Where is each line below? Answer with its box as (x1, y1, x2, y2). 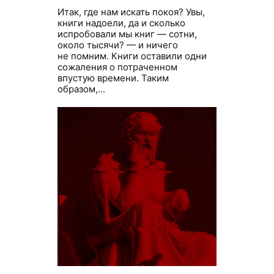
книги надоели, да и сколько (57, 17, 185, 29)
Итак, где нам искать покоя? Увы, (57, 6, 205, 18)
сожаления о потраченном (57, 61, 177, 73)
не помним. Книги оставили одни (57, 50, 207, 62)
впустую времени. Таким (57, 72, 169, 84)
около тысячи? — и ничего (57, 39, 178, 51)
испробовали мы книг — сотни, (57, 28, 197, 40)
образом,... (57, 83, 105, 95)
